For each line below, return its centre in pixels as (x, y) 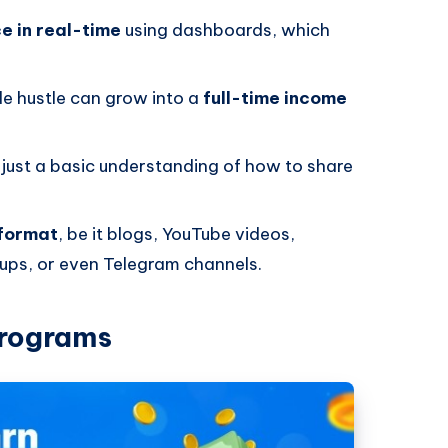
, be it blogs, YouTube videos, (176, 233)
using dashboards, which (225, 29)
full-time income (275, 97)
